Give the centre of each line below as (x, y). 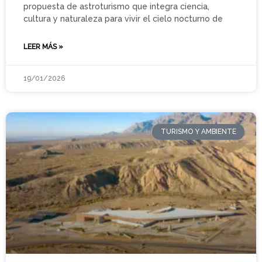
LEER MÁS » (43, 47)
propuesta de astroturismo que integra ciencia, (116, 7)
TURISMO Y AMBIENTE (198, 132)
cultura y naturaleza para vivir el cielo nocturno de (123, 19)
